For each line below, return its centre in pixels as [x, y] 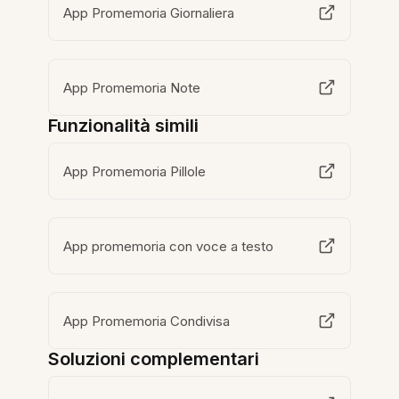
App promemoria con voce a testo [169, 246]
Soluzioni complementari [154, 359]
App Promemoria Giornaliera [149, 12]
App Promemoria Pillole [135, 171]
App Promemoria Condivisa [147, 321]
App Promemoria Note [132, 87]
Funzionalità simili [124, 126]
